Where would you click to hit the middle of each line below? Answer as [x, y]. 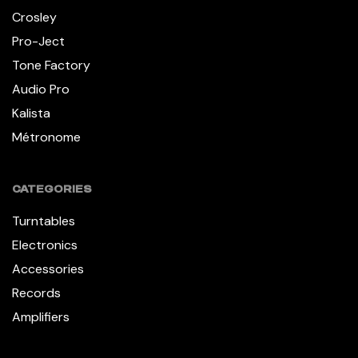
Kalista [31, 113]
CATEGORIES [52, 189]
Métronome [46, 137]
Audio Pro [41, 89]
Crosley [34, 17]
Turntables [44, 221]
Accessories [48, 268]
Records [36, 292]
